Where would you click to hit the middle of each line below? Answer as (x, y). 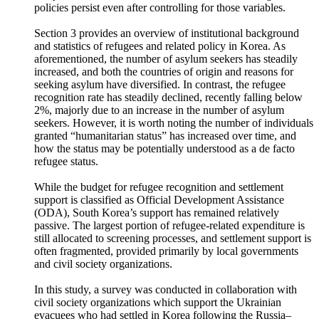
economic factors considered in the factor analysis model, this (171, 20)
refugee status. (66, 200)
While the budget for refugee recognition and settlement (159, 225)
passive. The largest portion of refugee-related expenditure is (169, 264)
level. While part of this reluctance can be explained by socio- (172, 7)
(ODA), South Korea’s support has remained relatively (157, 251)
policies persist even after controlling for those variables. (160, 46)
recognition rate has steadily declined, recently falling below (168, 136)
